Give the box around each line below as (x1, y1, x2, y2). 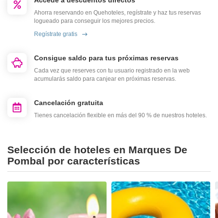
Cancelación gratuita (34, 99, 103, 107)
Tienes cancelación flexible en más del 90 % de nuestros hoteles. (34, 112, 207, 119)
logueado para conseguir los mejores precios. (34, 18, 155, 25)
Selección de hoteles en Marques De (7, 144, 187, 156)
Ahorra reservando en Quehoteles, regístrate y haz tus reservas (34, 9, 201, 17)
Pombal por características (7, 155, 140, 167)
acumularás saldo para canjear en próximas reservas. (34, 75, 176, 83)
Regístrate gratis (34, 31, 77, 38)
